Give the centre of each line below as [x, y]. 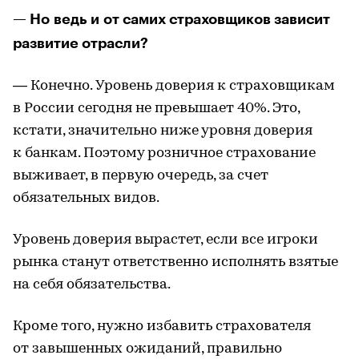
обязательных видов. [86, 198]
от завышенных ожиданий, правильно [147, 349]
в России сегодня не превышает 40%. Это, [156, 108]
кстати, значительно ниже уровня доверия [163, 131]
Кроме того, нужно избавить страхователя [162, 326]
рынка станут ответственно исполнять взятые [175, 262]
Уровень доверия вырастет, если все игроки [165, 240]
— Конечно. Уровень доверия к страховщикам [174, 86]
